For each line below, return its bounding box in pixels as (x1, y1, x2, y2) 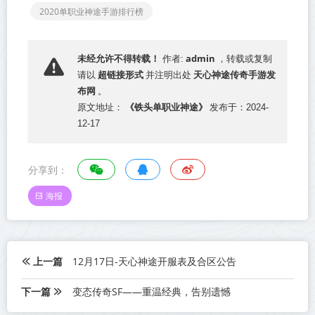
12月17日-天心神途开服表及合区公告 (72, 255, 236, 269)
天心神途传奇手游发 (193, 68, 276, 82)
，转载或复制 (217, 53, 272, 65)
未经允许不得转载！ (77, 53, 160, 65)
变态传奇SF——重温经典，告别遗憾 (72, 285, 231, 299)
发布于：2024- (210, 102, 269, 113)
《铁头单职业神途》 (125, 101, 207, 114)
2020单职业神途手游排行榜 (39, 5, 143, 18)
